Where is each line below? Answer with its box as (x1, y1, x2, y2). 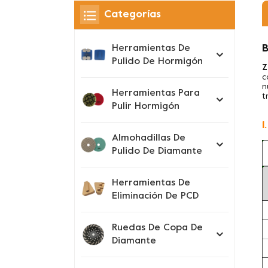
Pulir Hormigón (112, 102, 179, 112)
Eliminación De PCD (112, 191, 199, 202)
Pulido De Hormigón (112, 57, 203, 67)
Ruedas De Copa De (112, 223, 203, 233)
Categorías (104, 10, 161, 20)
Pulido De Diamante (112, 147, 202, 157)
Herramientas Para (112, 89, 200, 99)
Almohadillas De (112, 133, 185, 144)
